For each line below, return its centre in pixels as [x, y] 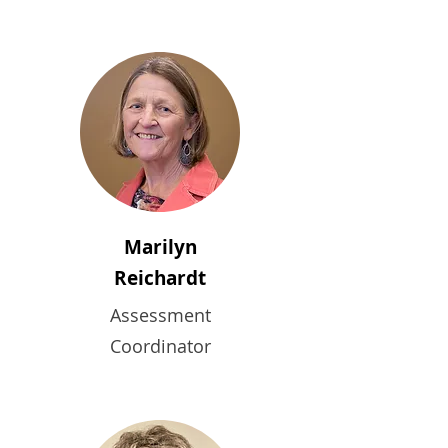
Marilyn [160, 247]
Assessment [160, 315]
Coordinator [160, 346]
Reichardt [160, 278]
